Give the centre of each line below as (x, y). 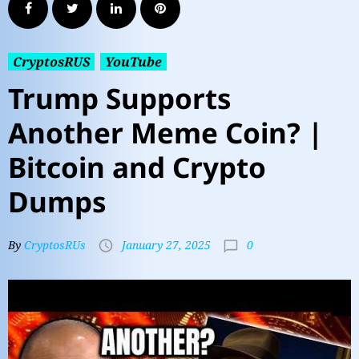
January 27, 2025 (166, 245)
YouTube (133, 62)
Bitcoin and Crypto (137, 167)
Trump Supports (120, 98)
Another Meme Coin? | (165, 133)
